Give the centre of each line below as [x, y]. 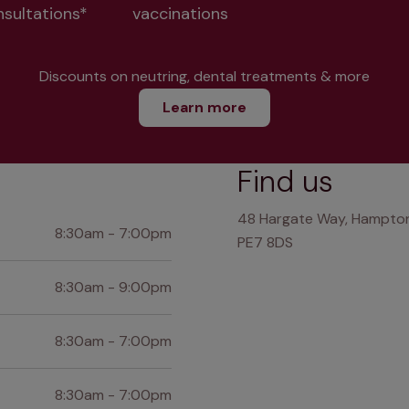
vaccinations [180, 14]
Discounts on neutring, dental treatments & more [204, 77]
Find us [285, 182]
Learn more [204, 108]
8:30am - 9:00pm [113, 288]
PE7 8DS [265, 243]
